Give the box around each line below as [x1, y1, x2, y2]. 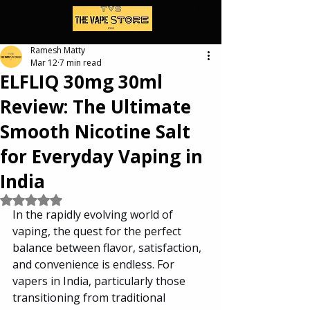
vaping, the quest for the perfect [12, 224, 184, 239]
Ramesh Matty [30, 44, 85, 57]
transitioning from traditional [12, 290, 168, 306]
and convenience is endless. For [12, 257, 177, 273]
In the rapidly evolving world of [12, 207, 176, 223]
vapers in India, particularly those [12, 273, 188, 289]
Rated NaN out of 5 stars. [30, 193, 146, 207]
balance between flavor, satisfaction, [12, 240, 204, 256]
